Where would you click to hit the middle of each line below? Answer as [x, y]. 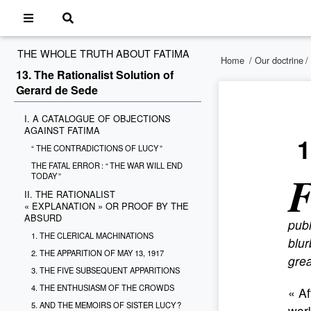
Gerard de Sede [57, 90]
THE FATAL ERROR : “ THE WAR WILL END [107, 165]
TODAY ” [46, 176]
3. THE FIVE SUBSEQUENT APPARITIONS [106, 270]
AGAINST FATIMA [62, 130]
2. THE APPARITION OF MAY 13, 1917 [98, 253]
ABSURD [43, 218]
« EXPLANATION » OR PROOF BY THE [107, 206]
